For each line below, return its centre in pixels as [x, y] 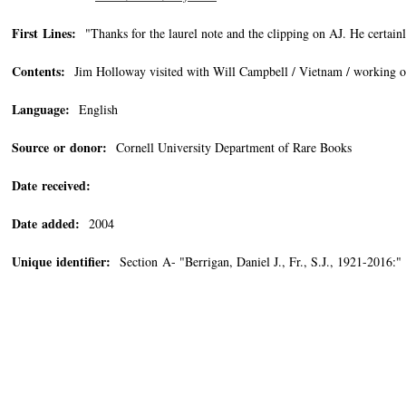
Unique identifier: [61, 261]
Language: [41, 109]
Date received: [51, 185]
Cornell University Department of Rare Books [229, 147]
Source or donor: [59, 147]
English [94, 109]
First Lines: [44, 33]
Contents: [39, 71]
